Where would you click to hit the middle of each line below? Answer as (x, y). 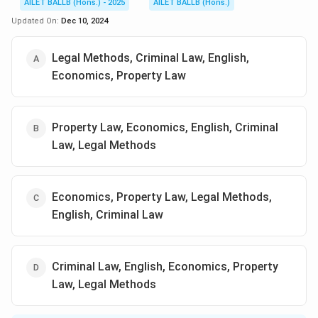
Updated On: (36, 21)
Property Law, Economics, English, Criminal (165, 127)
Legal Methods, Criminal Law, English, (150, 58)
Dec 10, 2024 (84, 21)
